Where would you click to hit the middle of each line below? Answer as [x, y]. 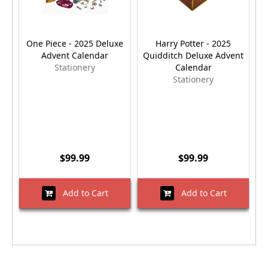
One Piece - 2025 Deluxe [75, 43]
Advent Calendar [75, 55]
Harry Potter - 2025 [193, 43]
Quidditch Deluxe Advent [193, 55]
